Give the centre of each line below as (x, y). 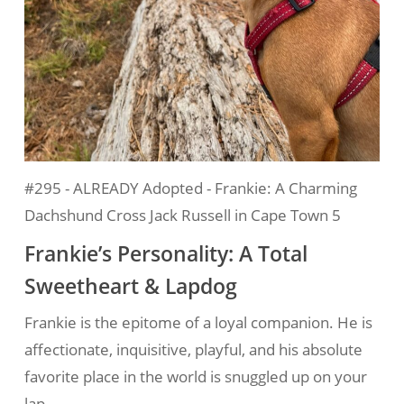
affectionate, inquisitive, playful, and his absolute (193, 350)
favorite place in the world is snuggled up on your (195, 377)
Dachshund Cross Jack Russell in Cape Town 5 (182, 216)
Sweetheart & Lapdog (130, 287)
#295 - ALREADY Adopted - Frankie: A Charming (190, 188)
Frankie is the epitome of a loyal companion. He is (198, 323)
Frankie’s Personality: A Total (165, 254)
